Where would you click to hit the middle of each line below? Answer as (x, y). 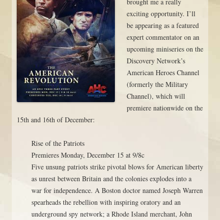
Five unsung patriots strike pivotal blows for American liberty (117, 166)
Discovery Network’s (156, 60)
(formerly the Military (157, 84)
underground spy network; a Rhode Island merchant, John (112, 214)
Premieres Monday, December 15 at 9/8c (88, 155)
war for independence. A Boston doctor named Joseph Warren (117, 190)
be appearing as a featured (163, 25)
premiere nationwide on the (165, 108)
